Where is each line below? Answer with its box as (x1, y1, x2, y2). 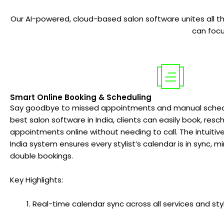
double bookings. (10, 150, 73, 161)
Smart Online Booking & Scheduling (10, 91, 151, 102)
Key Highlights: (10, 174, 63, 185)
